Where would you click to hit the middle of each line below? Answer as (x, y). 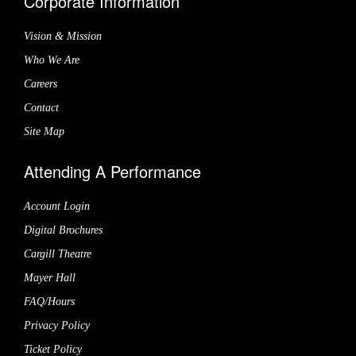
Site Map (44, 132)
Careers (41, 84)
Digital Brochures (63, 230)
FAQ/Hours (49, 302)
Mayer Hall (50, 278)
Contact (41, 108)
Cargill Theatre (58, 254)
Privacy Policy (57, 326)
